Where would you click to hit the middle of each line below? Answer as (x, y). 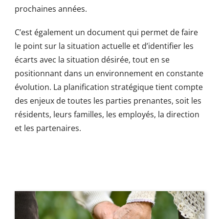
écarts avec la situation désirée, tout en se (92, 60)
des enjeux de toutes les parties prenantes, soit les (108, 101)
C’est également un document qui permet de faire (106, 33)
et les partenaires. (48, 128)
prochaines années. (51, 9)
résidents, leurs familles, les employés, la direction (107, 115)
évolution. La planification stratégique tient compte (109, 87)
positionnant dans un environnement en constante (109, 74)
